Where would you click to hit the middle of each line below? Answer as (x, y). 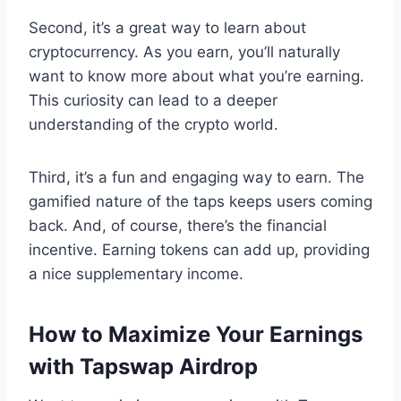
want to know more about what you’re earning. (196, 76)
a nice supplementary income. (136, 273)
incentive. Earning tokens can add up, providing (199, 249)
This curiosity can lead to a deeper (153, 100)
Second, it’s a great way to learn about (167, 27)
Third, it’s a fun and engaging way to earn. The (196, 177)
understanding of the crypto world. (154, 124)
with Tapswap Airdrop (143, 366)
